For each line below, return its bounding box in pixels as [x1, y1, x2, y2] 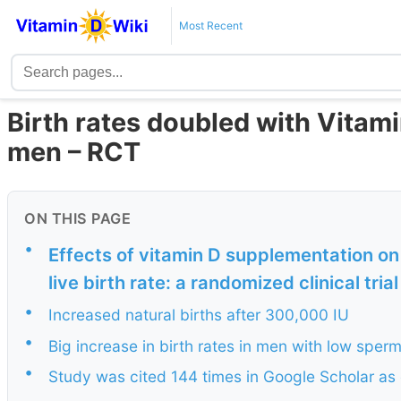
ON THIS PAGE [24, 209, 131, 228]
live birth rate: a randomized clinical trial [48, 271, 398, 294]
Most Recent [178, 19, 243, 32]
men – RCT [7, 136, 141, 168]
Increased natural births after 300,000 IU [48, 305, 349, 325]
